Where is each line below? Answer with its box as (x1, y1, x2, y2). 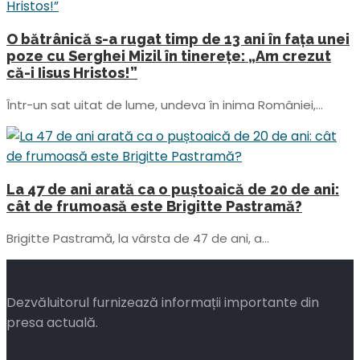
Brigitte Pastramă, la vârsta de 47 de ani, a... (6, 230, 269, 247)
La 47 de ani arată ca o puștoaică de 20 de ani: (6, 181, 339, 198)
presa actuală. (6, 313, 98, 333)
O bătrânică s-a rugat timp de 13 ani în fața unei (6, 31, 350, 48)
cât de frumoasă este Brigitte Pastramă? (6, 198, 302, 215)
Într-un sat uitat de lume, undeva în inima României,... (6, 96, 323, 114)
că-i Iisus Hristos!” (6, 64, 137, 82)
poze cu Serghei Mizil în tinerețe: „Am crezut (6, 47, 331, 65)
